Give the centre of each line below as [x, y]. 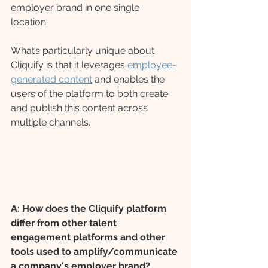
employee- [152, 65]
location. [31, 22]
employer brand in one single [76, 7]
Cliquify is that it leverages [69, 65]
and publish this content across [80, 108]
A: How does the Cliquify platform [90, 209]
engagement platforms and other [89, 237]
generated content [51, 79]
